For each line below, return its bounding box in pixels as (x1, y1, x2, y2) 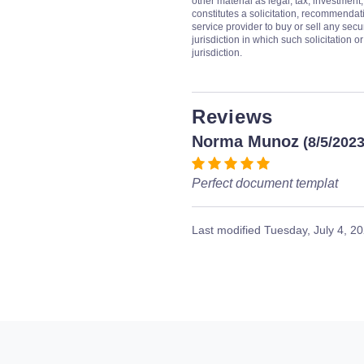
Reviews (192, 106, 273, 128)
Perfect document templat (192, 176, 338, 190)
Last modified (192, 223, 264, 236)
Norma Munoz (192, 132, 299, 150)
